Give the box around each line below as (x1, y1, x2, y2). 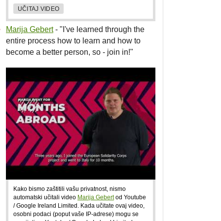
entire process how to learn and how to (6, 36, 141, 45)
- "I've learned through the (53, 25, 145, 34)
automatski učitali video (13, 193, 77, 200)
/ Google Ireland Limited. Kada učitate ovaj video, (13, 202, 145, 209)
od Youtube (114, 193, 146, 200)
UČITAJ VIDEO (17, 5, 60, 12)
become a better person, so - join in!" (6, 47, 133, 56)
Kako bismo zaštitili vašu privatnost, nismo (13, 185, 126, 192)
